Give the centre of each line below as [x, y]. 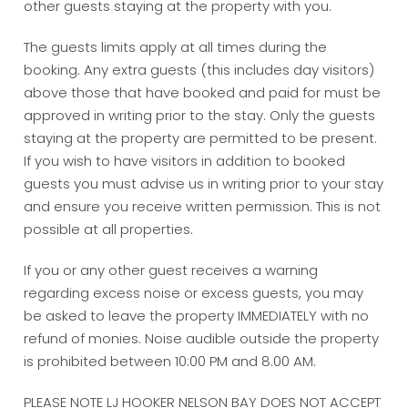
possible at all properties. [109, 229]
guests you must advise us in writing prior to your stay [204, 184]
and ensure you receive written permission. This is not [203, 207]
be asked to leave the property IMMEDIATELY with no [197, 316]
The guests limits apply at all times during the [176, 47]
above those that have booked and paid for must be [203, 93]
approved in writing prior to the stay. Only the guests [200, 116]
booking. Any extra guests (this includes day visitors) [199, 70]
